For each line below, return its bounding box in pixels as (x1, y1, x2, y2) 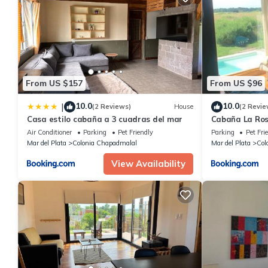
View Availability (111, 157, 185, 169)
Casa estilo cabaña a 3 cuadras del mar (27, 114, 183, 124)
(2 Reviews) (92, 102, 131, 111)
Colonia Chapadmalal (72, 138, 137, 147)
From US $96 (209, 78, 262, 89)
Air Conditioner (27, 127, 72, 136)
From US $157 (26, 78, 83, 89)
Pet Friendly (118, 127, 153, 136)
